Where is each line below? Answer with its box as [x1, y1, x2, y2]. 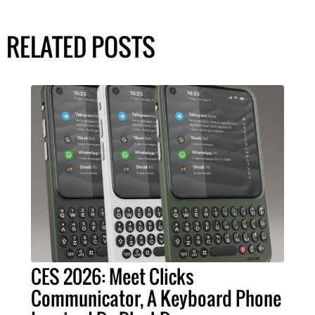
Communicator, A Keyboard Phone [31, 284, 281, 313]
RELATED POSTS [6, 28, 155, 65]
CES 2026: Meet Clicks [31, 262, 194, 291]
